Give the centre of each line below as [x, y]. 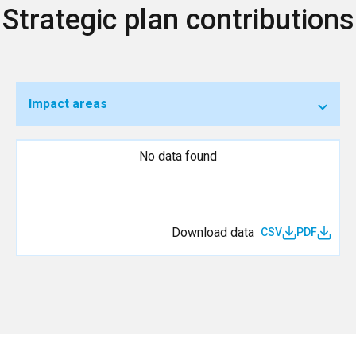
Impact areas [68, 103]
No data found [178, 156]
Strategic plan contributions [178, 19]
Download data [213, 232]
